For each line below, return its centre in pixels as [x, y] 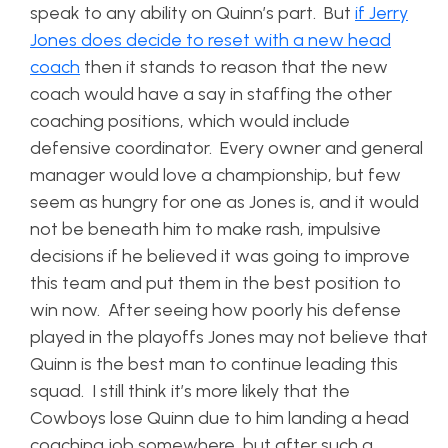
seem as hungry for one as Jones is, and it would [224, 202]
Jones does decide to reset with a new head [210, 40]
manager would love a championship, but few [215, 175]
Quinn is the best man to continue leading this [214, 364]
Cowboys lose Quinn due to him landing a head [219, 418]
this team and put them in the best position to [215, 283]
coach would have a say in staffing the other [211, 94]
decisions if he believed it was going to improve [220, 256]
